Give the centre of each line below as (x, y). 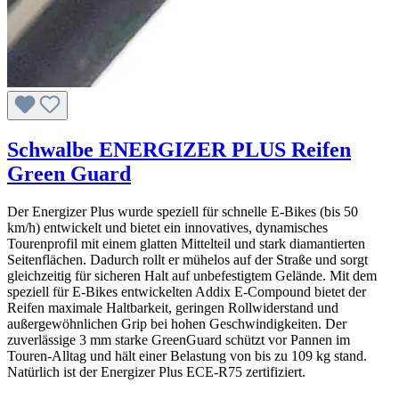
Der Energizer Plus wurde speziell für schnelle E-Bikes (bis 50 (183, 211)
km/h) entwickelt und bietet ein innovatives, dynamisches (167, 227)
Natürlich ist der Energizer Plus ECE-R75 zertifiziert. (156, 371)
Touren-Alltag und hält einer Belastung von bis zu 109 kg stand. (187, 355)
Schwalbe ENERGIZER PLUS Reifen (179, 149)
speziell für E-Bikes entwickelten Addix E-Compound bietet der (187, 291)
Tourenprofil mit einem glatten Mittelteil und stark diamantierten (186, 243)
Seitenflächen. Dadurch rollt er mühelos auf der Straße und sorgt (187, 259)
